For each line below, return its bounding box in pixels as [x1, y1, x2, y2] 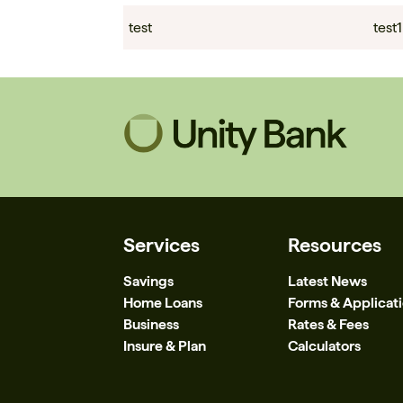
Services [123, 232, 200, 256]
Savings [123, 272, 174, 290]
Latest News [288, 272, 368, 290]
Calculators [288, 336, 362, 354]
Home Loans [123, 293, 202, 311]
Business [123, 315, 179, 333]
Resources [288, 232, 382, 256]
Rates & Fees [288, 315, 370, 333]
